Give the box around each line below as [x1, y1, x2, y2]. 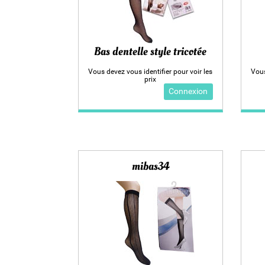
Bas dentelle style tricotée [94, 44, 207, 60]
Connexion [169, 86, 208, 97]
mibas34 [131, 159, 169, 174]
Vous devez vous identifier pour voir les [88, 67, 213, 76]
